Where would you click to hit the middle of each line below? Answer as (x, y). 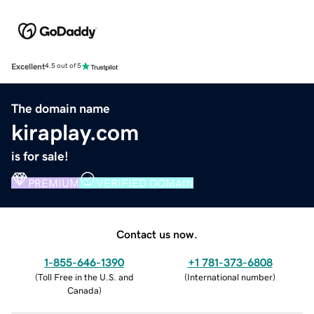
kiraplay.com (75, 132)
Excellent (28, 66)
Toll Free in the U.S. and (86, 277)
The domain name (61, 108)
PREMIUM (54, 183)
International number (230, 277)
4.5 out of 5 (63, 66)
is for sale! (40, 156)
